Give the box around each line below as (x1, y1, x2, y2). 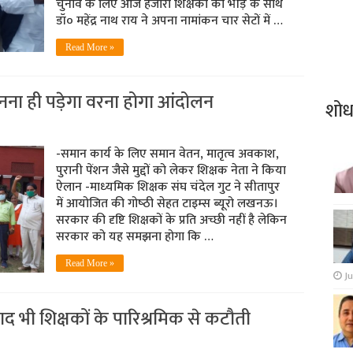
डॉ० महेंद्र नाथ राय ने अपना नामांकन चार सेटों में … (55, 10, 283, 32)
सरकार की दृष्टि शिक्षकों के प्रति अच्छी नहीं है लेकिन (55, 210, 287, 232)
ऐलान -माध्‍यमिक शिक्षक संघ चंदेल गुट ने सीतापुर (55, 176, 280, 199)
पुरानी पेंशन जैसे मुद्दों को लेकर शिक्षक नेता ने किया (55, 160, 286, 182)
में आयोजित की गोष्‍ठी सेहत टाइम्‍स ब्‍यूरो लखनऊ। (55, 193, 278, 215)
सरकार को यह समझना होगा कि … (55, 226, 214, 248)
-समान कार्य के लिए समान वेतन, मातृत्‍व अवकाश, (55, 143, 279, 165)
